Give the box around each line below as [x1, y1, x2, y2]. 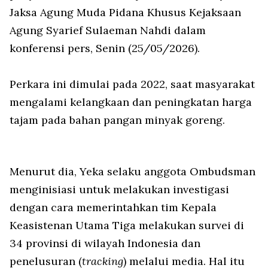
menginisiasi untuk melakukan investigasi [10, 182, 229, 197]
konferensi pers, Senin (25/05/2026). [10, 41, 203, 56]
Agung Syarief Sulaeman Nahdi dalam [10, 23, 206, 38]
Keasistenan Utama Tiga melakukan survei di [10, 218, 244, 233]
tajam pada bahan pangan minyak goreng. [10, 113, 225, 127]
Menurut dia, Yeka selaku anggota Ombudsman [10, 165, 255, 179]
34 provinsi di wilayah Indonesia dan [10, 236, 200, 251]
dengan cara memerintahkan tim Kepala [10, 200, 217, 215]
